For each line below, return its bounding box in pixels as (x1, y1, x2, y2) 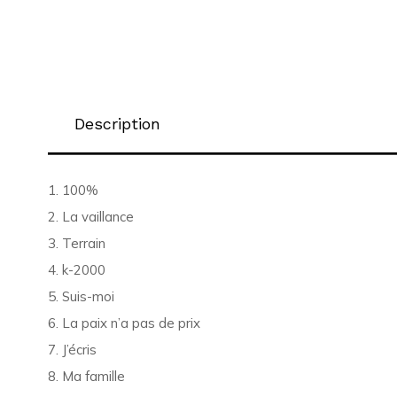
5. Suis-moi (47, 288, 114, 305)
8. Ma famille (47, 368, 125, 385)
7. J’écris (47, 341, 97, 358)
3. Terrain (47, 235, 105, 252)
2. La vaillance (47, 208, 134, 225)
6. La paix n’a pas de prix (47, 315, 200, 331)
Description (74, 114, 160, 133)
